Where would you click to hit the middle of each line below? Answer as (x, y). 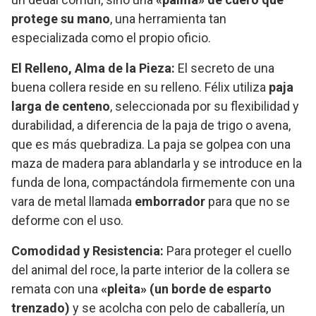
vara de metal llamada (73, 202)
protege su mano (61, 19)
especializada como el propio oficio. (111, 38)
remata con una (56, 289)
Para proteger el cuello (227, 251)
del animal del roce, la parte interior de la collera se (151, 270)
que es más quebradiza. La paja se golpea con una (151, 145)
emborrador (170, 202)
